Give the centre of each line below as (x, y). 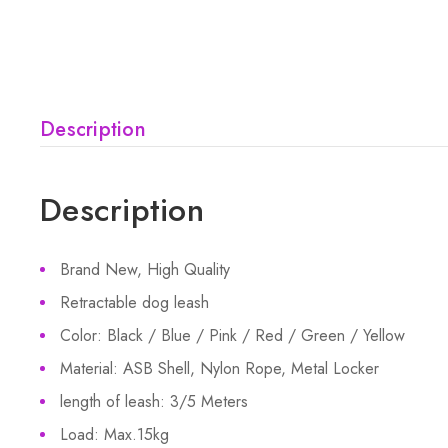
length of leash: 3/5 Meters (154, 401)
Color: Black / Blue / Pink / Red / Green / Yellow (232, 335)
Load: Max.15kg (114, 434)
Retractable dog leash (134, 302)
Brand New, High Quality (145, 269)
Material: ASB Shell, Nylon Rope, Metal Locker (219, 368)
